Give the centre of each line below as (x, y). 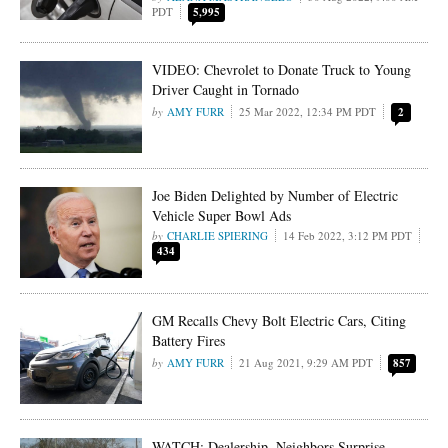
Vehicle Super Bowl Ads (222, 215)
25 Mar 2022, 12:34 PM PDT (308, 111)
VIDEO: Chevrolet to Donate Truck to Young (282, 69)
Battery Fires (189, 341)
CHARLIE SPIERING (218, 235)
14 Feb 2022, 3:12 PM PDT (348, 235)
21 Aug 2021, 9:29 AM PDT (306, 363)
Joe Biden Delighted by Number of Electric (275, 195)
